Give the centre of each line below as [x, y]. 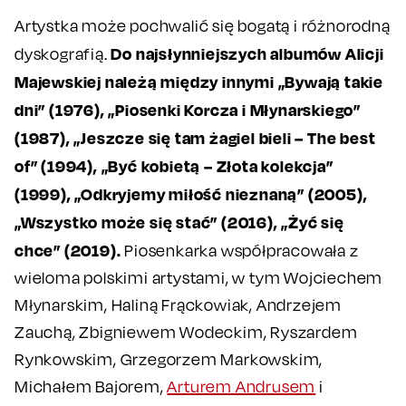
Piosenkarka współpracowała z [240, 250]
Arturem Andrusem [242, 386]
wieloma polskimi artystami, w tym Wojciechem [199, 277]
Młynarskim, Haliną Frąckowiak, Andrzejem [178, 304]
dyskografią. [63, 53]
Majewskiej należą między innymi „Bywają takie [199, 81]
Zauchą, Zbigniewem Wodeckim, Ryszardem [186, 332]
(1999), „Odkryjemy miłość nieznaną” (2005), [191, 193]
